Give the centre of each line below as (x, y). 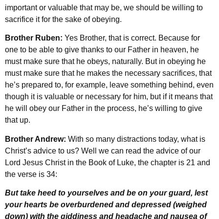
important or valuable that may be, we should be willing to (104, 8)
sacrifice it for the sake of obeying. (63, 20)
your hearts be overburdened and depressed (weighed (106, 205)
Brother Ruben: (35, 38)
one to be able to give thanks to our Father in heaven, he (102, 50)
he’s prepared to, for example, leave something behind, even (109, 85)
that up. (18, 120)
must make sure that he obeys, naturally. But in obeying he (105, 62)
